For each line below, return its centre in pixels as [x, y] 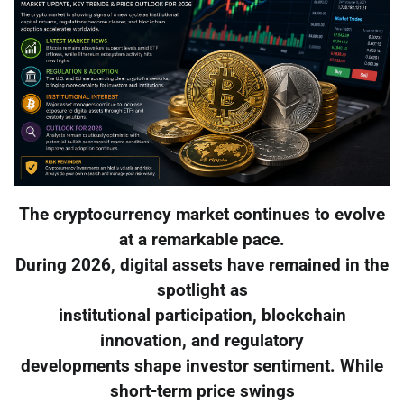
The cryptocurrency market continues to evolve [202, 215]
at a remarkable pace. [202, 240]
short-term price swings [202, 392]
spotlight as [202, 291]
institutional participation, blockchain [202, 316]
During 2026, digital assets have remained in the [202, 266]
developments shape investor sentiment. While [202, 367]
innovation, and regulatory [202, 341]
